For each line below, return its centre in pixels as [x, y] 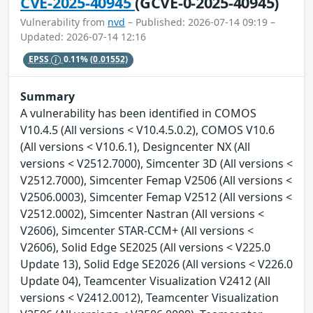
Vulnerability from [64, 22]
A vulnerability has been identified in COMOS [138, 114]
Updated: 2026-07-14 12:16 [83, 36]
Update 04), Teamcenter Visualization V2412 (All [145, 281]
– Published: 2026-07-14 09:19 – [200, 22]
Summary [48, 97]
